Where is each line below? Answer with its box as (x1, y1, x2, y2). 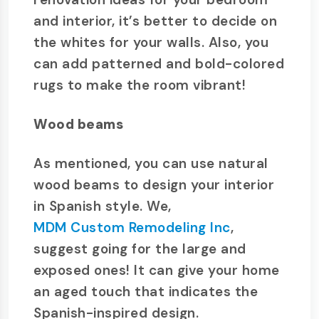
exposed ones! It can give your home (33, 261, 280, 279)
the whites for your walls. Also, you (33, 33, 268, 51)
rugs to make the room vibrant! (33, 76, 246, 94)
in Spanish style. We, (33, 197, 172, 215)
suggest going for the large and (33, 240, 246, 258)
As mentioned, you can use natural (33, 155, 268, 172)
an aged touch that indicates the (33, 283, 258, 300)
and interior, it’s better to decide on (33, 12, 277, 30)
